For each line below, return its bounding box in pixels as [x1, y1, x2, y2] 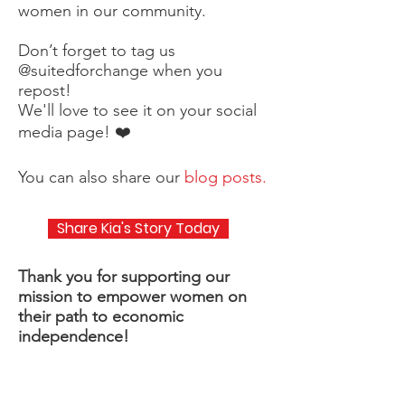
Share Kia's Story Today [57, 218, 220, 239]
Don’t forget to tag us [18, 41, 175, 61]
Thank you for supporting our [18, 267, 230, 287]
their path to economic [18, 306, 184, 326]
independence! [18, 326, 129, 346]
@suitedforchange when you [18, 61, 222, 80]
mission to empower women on [18, 287, 247, 306]
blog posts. [184, 167, 267, 187]
